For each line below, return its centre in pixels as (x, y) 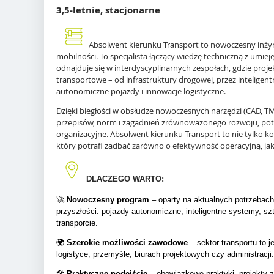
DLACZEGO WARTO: (125, 179)
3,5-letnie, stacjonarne (108, 10)
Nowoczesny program (108, 200)
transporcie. (77, 223)
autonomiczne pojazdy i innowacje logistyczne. (141, 91)
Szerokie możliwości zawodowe (127, 243)
